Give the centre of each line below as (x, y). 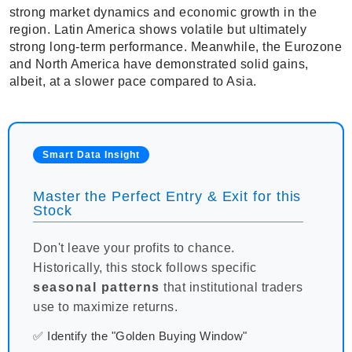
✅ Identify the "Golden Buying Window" (140, 335)
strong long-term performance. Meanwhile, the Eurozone (175, 46)
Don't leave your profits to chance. (134, 247)
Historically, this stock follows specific (145, 267)
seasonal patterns (97, 287)
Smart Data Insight (91, 154)
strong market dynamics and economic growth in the (163, 12)
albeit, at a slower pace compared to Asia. (133, 81)
